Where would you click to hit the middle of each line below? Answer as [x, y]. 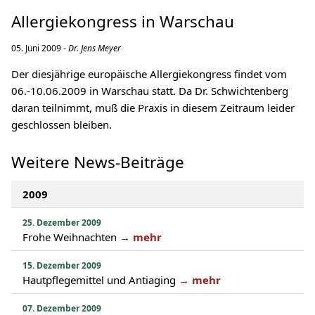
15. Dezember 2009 [62, 265]
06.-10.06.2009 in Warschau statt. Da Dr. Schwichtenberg [150, 91]
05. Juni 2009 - [40, 48]
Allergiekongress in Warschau [123, 21]
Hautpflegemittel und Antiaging [99, 280]
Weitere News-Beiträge [98, 162]
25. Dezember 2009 [62, 223]
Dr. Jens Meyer [95, 48]
